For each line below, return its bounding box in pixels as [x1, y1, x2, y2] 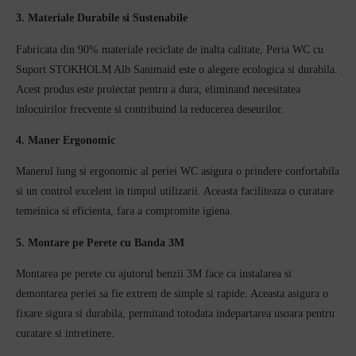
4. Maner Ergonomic [16, 134, 115, 147]
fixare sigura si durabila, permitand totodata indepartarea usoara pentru [16, 307, 335, 319]
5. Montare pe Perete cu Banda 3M [16, 236, 184, 249]
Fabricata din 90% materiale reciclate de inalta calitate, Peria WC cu [16, 43, 323, 56]
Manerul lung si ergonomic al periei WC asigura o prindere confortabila [16, 165, 339, 178]
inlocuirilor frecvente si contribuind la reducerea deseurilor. [16, 103, 284, 115]
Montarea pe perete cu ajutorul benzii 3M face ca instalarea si [16, 267, 292, 280]
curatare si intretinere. [16, 327, 114, 339]
